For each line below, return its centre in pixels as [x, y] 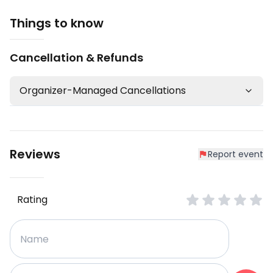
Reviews [35, 154]
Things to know [57, 23]
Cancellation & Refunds [76, 58]
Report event [236, 154]
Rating [32, 200]
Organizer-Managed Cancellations [103, 91]
